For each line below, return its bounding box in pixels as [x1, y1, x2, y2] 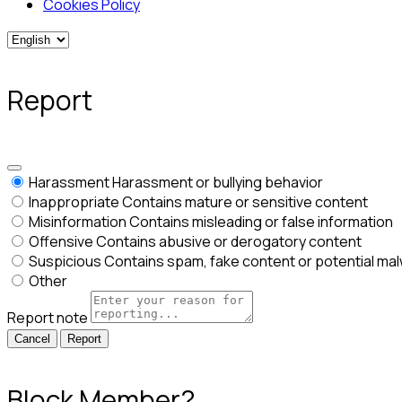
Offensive [29, 232, 93, 252]
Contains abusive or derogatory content [96, 232, 362, 252]
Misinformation [29, 212, 127, 232]
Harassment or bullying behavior [112, 172, 323, 193]
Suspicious [29, 251, 101, 272]
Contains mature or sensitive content [122, 192, 368, 213]
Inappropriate [29, 192, 119, 213]
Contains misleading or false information [129, 212, 393, 232]
